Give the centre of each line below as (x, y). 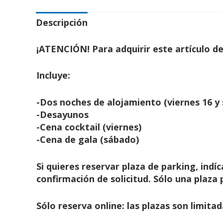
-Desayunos (62, 115)
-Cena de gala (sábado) (88, 140)
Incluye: (53, 75)
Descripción (62, 22)
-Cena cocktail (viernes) (89, 127)
